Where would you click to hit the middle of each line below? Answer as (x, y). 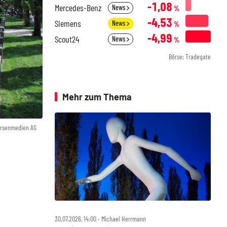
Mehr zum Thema (97, 97)
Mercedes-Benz (78, 8)
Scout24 (67, 39)
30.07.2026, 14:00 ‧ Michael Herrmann (100, 218)
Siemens (68, 23)
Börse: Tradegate (190, 56)
